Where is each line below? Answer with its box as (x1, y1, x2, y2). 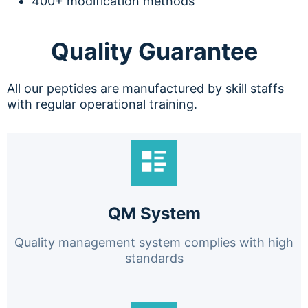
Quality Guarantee (50, 36, 258, 65)
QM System (107, 203, 201, 223)
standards (124, 250, 184, 265)
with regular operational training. (7, 96, 197, 111)
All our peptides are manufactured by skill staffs (7, 80, 284, 96)
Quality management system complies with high (14, 234, 294, 250)
